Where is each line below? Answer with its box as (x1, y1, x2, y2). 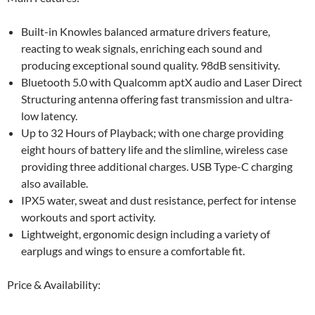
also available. (21, 176, 88, 191)
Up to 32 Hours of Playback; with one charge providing (21, 126, 283, 140)
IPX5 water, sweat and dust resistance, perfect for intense (21, 193, 296, 207)
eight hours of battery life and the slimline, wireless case (21, 143, 288, 157)
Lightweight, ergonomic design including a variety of (21, 227, 270, 241)
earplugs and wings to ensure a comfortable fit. (21, 244, 245, 258)
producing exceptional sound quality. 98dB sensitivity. (21, 58, 280, 72)
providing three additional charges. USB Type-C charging (21, 160, 292, 174)
